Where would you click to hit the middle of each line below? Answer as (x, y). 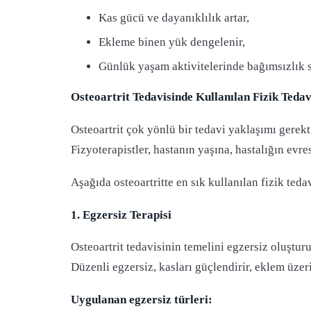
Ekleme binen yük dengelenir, (172, 42)
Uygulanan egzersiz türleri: (142, 300)
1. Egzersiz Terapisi (121, 215)
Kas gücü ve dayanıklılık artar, (174, 17)
